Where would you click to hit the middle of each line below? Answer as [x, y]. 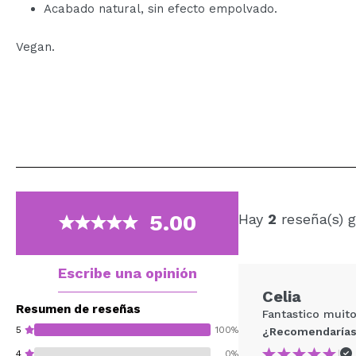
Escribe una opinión [127, 273]
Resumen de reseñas [78, 309]
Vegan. [35, 46]
